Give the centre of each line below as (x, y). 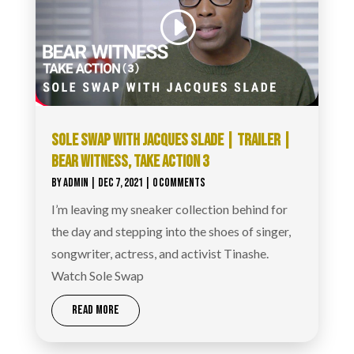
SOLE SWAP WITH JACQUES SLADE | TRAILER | (171, 140)
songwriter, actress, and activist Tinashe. (160, 253)
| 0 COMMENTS (174, 183)
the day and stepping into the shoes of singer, (171, 231)
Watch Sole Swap (97, 275)
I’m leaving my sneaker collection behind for (169, 209)
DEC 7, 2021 (120, 183)
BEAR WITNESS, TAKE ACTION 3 (130, 161)
